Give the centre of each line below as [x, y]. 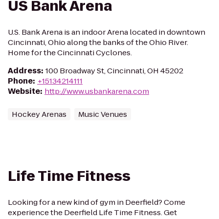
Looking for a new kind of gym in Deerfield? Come [97, 202]
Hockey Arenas [39, 114]
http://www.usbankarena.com [97, 91]
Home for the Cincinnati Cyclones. [70, 53]
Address [24, 71]
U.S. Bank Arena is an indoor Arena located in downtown [107, 32]
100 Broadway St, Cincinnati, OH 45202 [114, 71]
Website [24, 91]
